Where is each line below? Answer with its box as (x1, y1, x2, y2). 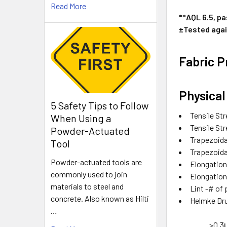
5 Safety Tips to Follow (51, 99, 148, 112)
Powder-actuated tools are (51, 157, 142, 167)
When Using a (51, 112, 111, 125)
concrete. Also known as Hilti (51, 194, 149, 204)
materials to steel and (51, 181, 124, 192)
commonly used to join (51, 169, 127, 179)
